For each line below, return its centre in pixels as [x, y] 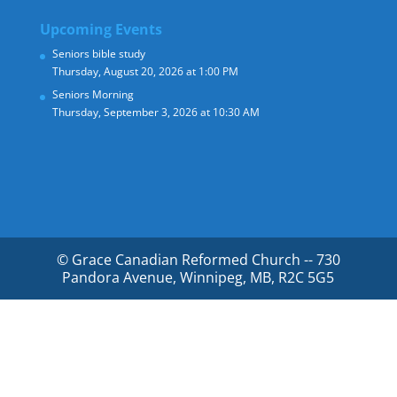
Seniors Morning [93, 94]
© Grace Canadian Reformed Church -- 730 [198, 260]
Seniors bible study [98, 54]
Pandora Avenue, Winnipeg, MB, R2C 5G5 [198, 278]
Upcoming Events [101, 29]
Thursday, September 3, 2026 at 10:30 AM [156, 112]
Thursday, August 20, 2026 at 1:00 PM [145, 71]
